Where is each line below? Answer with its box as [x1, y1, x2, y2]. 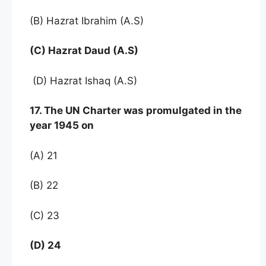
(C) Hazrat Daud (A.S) [30, 45, 138, 56]
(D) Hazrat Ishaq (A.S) [30, 74, 137, 87]
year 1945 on [30, 119, 94, 131]
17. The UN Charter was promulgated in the [30, 104, 242, 116]
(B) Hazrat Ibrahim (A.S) [30, 14, 144, 27]
